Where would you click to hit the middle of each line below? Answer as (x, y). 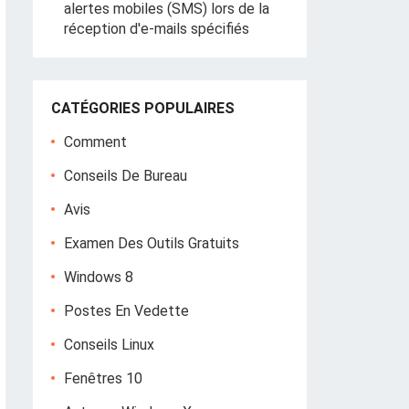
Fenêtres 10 (103, 378)
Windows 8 (99, 277)
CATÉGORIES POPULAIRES (143, 108)
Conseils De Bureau (126, 176)
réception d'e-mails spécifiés (157, 29)
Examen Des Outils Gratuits (152, 243)
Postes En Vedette (126, 311)
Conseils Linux (109, 345)
